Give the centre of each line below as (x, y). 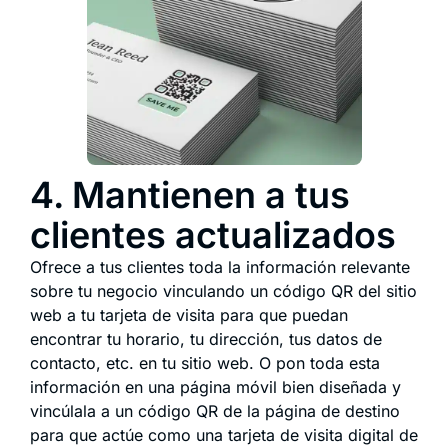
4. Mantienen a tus (190, 194)
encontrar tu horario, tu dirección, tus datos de (206, 338)
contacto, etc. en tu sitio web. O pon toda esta (205, 362)
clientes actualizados (213, 234)
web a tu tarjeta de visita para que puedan (189, 314)
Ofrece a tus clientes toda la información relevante (220, 266)
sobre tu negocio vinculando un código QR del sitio (223, 290)
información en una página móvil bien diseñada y (215, 386)
